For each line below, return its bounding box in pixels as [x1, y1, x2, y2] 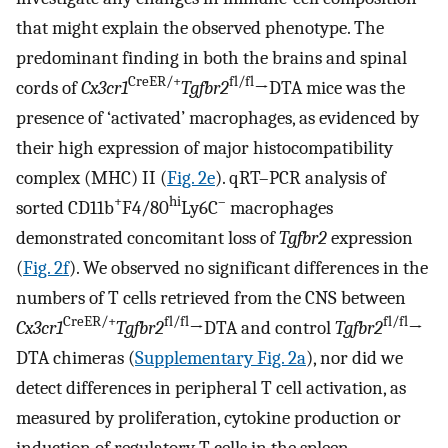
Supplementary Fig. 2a [135, 346, 306, 369]
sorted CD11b [16, 196, 114, 219]
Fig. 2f [23, 256, 69, 279]
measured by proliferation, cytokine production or [16, 406, 401, 429]
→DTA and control [189, 316, 335, 339]
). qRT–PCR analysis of [215, 166, 386, 189]
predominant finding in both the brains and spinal [16, 46, 407, 69]
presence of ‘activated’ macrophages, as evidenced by [16, 106, 419, 129]
